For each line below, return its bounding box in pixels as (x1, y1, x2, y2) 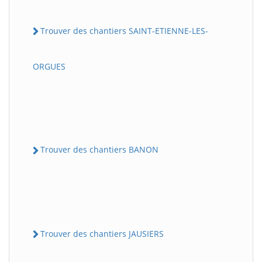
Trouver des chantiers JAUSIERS (40, 227, 164, 239)
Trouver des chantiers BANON (40, 144, 158, 156)
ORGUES (33, 61, 65, 73)
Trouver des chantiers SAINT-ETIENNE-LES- (40, 25, 208, 37)
